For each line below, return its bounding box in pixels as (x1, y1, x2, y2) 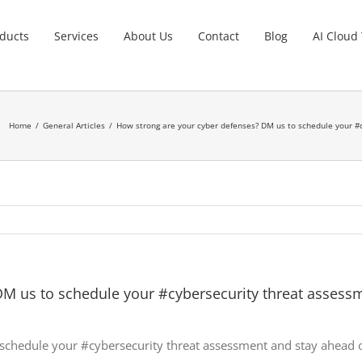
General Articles (43, 119, 105, 131)
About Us (124, 27, 174, 44)
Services (54, 27, 99, 44)
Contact (198, 27, 240, 44)
